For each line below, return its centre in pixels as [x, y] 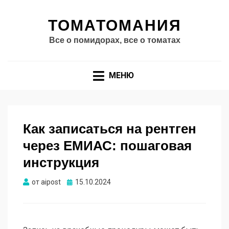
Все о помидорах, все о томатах [114, 40]
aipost [51, 182]
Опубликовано [91, 182]
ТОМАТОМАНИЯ [114, 25]
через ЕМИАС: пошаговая [107, 146]
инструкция [61, 163]
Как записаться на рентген [110, 129]
